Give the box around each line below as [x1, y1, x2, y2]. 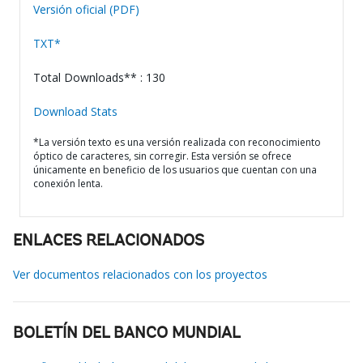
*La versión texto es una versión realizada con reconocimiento [33, 135, 321, 149]
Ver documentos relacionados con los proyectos [13, 267, 267, 282]
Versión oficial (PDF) [33, 2, 139, 17]
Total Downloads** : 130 [33, 70, 165, 85]
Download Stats [33, 104, 117, 119]
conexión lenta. [33, 177, 103, 190]
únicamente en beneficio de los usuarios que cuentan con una [33, 163, 317, 177]
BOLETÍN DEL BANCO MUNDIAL [13, 326, 241, 342]
